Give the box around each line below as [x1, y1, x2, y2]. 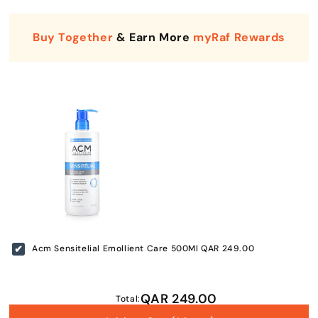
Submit [142, 283, 177, 295]
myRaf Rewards [193, 30, 285, 45]
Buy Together [33, 30, 114, 45]
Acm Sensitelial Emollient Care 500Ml [32, 243, 202, 255]
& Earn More [113, 30, 194, 45]
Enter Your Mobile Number [73, 201, 246, 219]
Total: [116, 293, 141, 305]
